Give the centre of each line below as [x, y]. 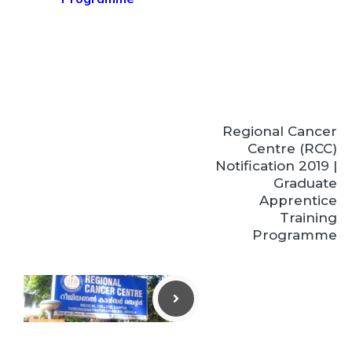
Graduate [305, 183]
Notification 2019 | [276, 166]
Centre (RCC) [292, 148]
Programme [295, 235]
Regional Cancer [280, 131]
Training [308, 218]
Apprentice [298, 200]
